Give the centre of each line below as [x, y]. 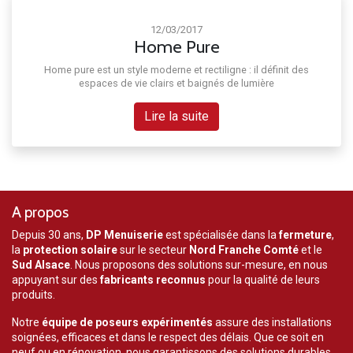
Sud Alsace [41, 264]
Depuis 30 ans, [49, 234]
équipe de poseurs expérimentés [127, 322]
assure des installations [272, 322]
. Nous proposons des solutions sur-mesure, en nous [199, 264]
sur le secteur [153, 249]
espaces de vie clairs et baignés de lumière [176, 83]
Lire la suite [176, 116]
